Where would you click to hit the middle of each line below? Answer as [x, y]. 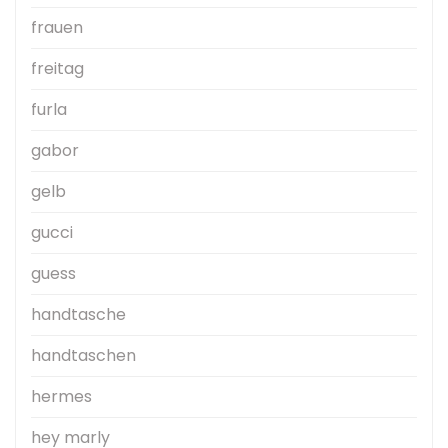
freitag [57, 69]
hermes [61, 397]
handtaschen [83, 356]
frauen [57, 28]
